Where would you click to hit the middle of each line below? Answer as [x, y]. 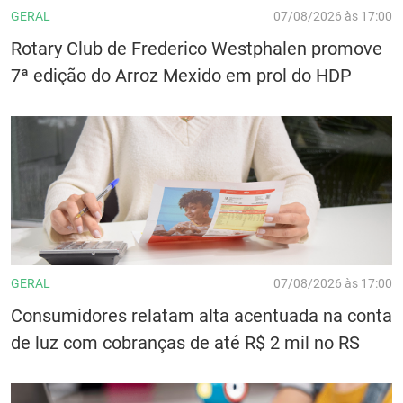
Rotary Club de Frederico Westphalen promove [197, 48]
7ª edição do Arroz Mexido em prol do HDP [181, 75]
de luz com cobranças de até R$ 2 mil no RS [185, 342]
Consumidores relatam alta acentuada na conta [201, 315]
